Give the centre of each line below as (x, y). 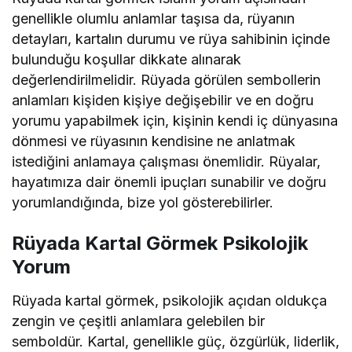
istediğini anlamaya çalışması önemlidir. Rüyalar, (167, 162)
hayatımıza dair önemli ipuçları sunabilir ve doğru (169, 182)
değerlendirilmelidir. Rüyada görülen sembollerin (167, 80)
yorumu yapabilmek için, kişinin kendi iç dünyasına (175, 121)
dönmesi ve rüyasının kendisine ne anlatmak (154, 141)
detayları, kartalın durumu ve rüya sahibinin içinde (171, 39)
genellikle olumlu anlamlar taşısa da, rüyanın (154, 19)
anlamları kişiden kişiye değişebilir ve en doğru (163, 101)
